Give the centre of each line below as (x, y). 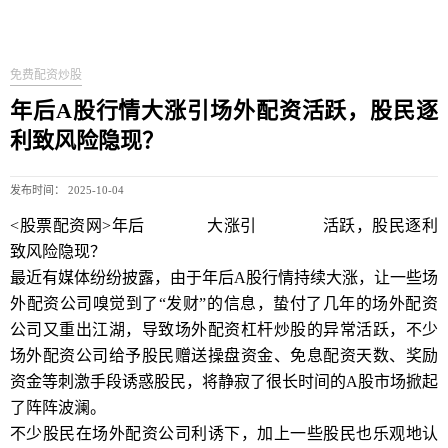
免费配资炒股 (46, 75)
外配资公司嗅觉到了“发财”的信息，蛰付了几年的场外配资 (224, 303)
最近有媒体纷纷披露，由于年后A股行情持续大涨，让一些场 (224, 277)
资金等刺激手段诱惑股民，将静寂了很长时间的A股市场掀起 (224, 381)
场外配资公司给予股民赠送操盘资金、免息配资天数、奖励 (224, 355)
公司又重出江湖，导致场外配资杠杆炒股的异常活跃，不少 (224, 329)
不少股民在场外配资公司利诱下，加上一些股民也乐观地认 (224, 433)
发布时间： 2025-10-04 (67, 190)
